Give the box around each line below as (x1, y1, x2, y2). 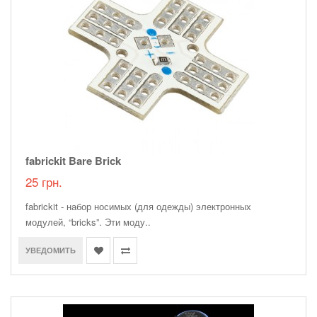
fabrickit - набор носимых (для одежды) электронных (25, 200, 251, 214)
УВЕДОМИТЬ (25, 245, 76, 256)
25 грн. (25, 173, 62, 191)
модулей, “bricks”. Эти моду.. (25, 215, 151, 229)
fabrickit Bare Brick (25, 153, 121, 169)
